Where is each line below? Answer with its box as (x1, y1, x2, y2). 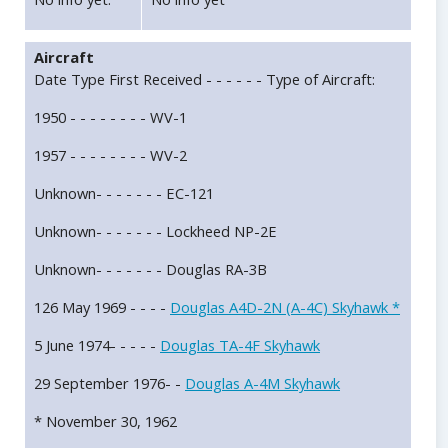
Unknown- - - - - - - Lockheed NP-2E (34, 221, 277, 242)
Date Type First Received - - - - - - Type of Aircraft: (34, 69, 375, 90)
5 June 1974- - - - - (34, 335, 160, 356)
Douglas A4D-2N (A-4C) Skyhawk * (170, 297, 400, 318)
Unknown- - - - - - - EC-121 (34, 183, 214, 204)
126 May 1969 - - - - (34, 297, 170, 318)
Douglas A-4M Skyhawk (185, 373, 340, 394)
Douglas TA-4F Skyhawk (160, 335, 320, 356)
